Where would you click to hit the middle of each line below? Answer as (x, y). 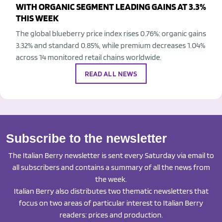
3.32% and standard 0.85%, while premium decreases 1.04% (111, 46)
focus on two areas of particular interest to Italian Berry (111, 203)
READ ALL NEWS (111, 74)
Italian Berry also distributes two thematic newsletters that (111, 191)
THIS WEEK (37, 18)
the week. (111, 179)
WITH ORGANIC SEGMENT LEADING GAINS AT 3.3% (111, 7)
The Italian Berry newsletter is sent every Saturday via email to (111, 156)
